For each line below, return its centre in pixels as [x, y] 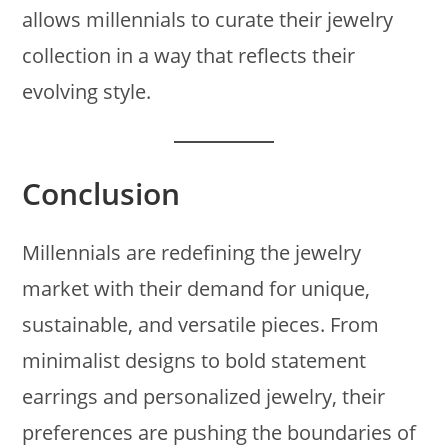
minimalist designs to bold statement [194, 360]
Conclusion [101, 193]
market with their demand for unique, [196, 288]
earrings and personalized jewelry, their [204, 396]
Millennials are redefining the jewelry [192, 252]
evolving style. [87, 91]
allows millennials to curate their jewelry [208, 19]
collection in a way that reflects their [189, 55]
